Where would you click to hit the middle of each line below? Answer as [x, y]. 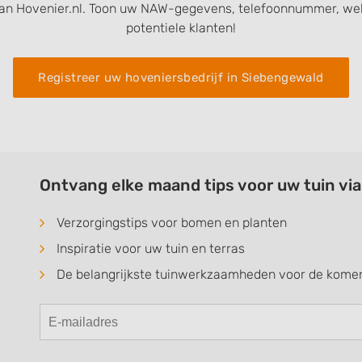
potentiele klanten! [181, 28]
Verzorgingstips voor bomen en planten [172, 223]
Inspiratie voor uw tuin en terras [151, 248]
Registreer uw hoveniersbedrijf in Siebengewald [181, 78]
